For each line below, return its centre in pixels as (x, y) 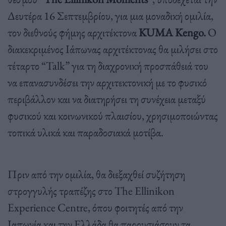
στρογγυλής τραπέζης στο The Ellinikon (91, 191)
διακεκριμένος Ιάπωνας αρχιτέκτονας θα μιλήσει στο (113, 49)
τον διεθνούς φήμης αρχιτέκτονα (73, 33)
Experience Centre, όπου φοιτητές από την (95, 208)
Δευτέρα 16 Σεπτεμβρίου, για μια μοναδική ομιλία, (110, 16)
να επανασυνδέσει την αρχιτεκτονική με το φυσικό (107, 82)
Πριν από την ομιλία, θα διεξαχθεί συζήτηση (96, 174)
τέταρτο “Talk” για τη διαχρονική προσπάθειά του (108, 66)
